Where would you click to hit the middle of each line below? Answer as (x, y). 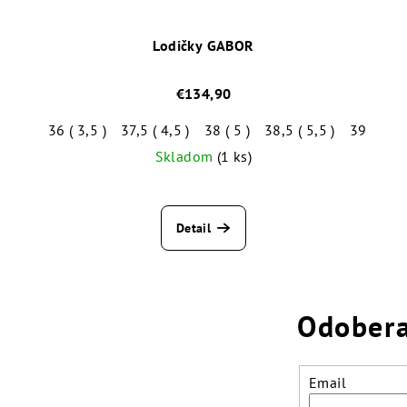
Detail (194, 228)
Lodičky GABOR (203, 46)
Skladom (186, 157)
